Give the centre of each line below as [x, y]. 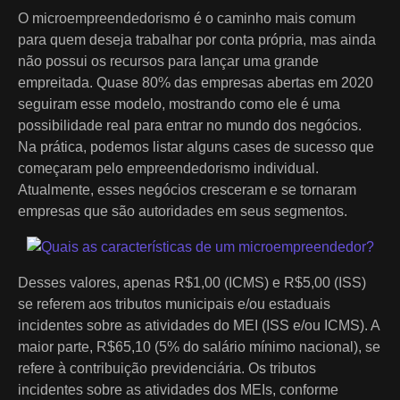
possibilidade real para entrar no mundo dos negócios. [190, 125]
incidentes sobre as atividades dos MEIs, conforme [178, 389]
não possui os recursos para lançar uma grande [168, 61]
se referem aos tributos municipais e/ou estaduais [174, 304]
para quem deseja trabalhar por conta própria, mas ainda [197, 39]
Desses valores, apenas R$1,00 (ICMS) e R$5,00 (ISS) [192, 282]
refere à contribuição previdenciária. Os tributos [167, 368]
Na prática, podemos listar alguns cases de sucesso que [196, 146]
